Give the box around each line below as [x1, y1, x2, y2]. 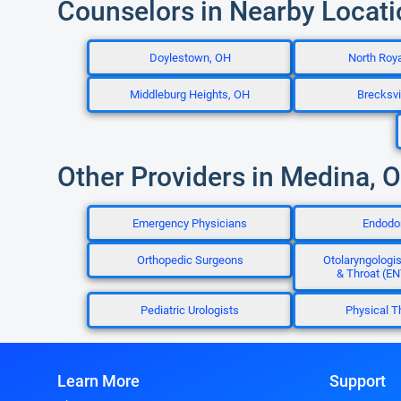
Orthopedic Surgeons [136, 253, 243, 267]
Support [329, 371, 386, 390]
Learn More [57, 371, 140, 390]
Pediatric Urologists [141, 303, 239, 317]
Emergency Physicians [132, 217, 247, 230]
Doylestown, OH [149, 51, 231, 64]
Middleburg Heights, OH [130, 88, 250, 101]
